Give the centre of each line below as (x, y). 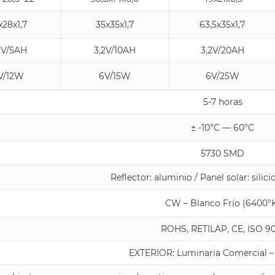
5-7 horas (223, 102)
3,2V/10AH (115, 51)
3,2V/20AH (222, 51)
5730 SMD (223, 154)
